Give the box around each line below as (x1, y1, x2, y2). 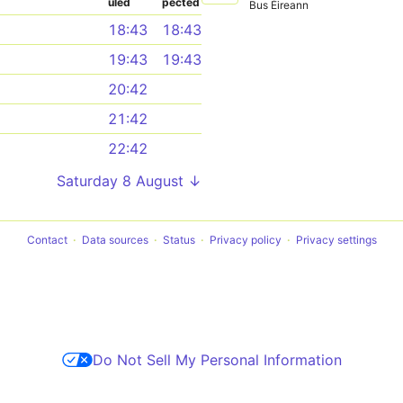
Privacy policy (209, 233, 282, 246)
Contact (26, 233, 67, 246)
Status (162, 233, 195, 246)
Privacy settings (295, 233, 377, 246)
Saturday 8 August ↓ (57, 172, 201, 190)
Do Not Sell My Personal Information (92, 351, 342, 369)
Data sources (81, 233, 148, 246)
